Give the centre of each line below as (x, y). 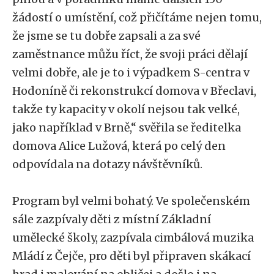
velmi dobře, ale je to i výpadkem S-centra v (131, 72)
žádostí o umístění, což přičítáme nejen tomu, (137, 17)
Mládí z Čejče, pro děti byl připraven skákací (131, 256)
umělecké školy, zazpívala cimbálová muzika (133, 238)
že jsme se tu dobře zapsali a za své (106, 36)
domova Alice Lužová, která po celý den (119, 146)
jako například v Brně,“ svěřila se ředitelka (127, 128)
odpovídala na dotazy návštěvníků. (109, 164)
